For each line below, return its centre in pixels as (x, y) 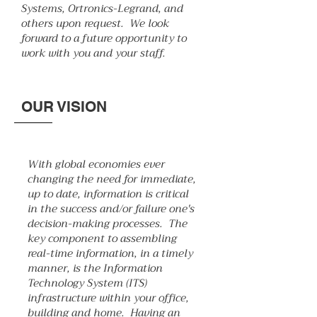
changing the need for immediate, (112, 179)
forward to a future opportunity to (104, 38)
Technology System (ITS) (87, 283)
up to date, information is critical (108, 194)
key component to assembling (102, 238)
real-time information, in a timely (110, 253)
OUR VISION (64, 106)
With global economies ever (96, 164)
